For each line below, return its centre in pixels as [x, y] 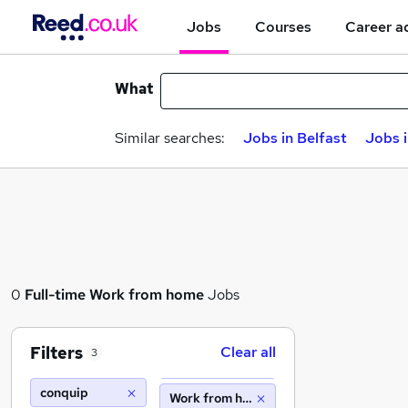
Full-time [55, 295]
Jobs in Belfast [295, 138]
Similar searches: [170, 138]
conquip [64, 393]
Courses [283, 26]
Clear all [248, 352]
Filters [56, 352]
